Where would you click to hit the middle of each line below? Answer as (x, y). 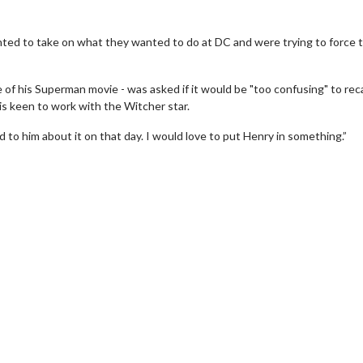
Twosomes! (171, 277)
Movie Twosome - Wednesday (246, 239)
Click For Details (254, 313)
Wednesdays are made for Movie (223, 260)
